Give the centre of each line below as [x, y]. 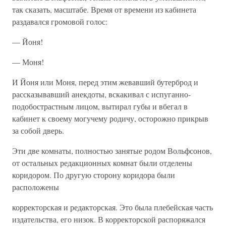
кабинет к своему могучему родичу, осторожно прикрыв [110, 118]
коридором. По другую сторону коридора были [94, 175]
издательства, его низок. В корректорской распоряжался [109, 219]
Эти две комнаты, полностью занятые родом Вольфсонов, [112, 151]
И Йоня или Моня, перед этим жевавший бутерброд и [105, 82]
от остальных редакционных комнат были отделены [102, 163]
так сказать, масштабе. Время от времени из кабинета [104, 9]
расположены [36, 187]
